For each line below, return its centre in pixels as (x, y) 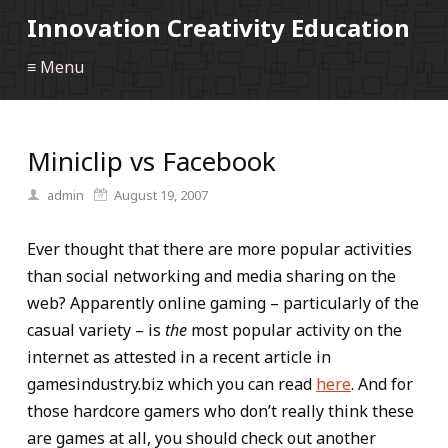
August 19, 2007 (161, 195)
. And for (382, 384)
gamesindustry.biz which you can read (171, 384)
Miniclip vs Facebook (151, 161)
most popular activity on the (294, 330)
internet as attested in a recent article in (179, 357)
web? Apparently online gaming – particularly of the (223, 303)
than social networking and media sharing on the (211, 276)
